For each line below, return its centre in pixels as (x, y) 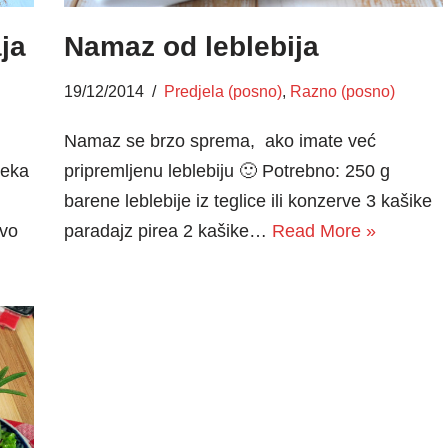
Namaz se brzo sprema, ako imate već (219, 141)
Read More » (323, 231)
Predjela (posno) (222, 91)
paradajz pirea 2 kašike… (167, 231)
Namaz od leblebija (191, 47)
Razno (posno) (342, 91)
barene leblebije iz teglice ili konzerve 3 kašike (247, 201)
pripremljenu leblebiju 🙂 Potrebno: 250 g (226, 171)
